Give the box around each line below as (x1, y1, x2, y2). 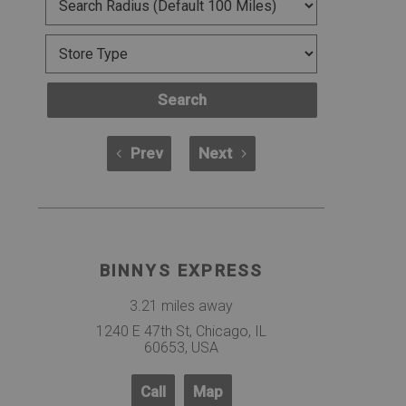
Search (158, 91, 207, 110)
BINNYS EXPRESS (99, 260, 264, 281)
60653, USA (144, 338, 218, 356)
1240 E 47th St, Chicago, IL (96, 322, 266, 340)
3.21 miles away (130, 296, 233, 314)
